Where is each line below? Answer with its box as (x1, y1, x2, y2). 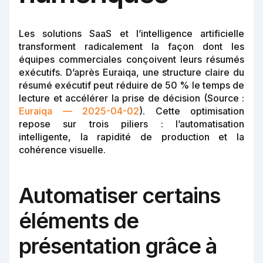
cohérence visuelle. (19, 144, 106, 156)
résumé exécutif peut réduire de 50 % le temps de (19, 79, 244, 92)
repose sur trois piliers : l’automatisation (19, 118, 244, 130)
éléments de (19, 208, 139, 234)
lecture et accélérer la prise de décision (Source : (19, 92, 244, 104)
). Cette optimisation (139, 105, 244, 117)
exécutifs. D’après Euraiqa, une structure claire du (19, 66, 244, 79)
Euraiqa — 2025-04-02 (19, 105, 139, 117)
